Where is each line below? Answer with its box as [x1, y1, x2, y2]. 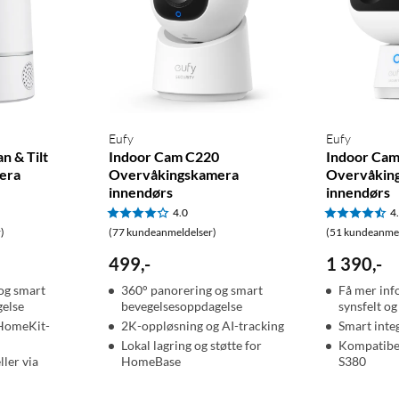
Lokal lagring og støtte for [120, 338, 262, 354]
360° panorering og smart [120, 282, 263, 298]
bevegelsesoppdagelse [120, 298, 242, 314]
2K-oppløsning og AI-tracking [120, 318, 284, 334]
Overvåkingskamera [108, 166, 239, 183]
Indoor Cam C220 [108, 148, 219, 166]
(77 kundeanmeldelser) [108, 225, 216, 240]
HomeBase [120, 354, 181, 370]
